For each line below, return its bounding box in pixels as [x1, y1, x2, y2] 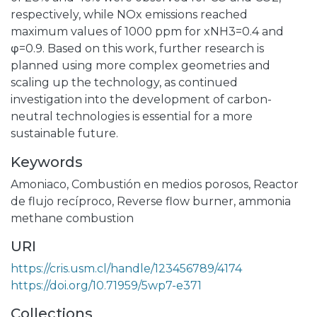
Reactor [253, 178, 299, 192]
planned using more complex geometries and [11, 59, 270, 73]
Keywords [11, 154, 83, 171]
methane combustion [11, 212, 134, 226]
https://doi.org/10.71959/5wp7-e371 [11, 279, 202, 293]
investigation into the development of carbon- [11, 93, 272, 107]
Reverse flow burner [117, 195, 234, 209]
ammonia [238, 195, 291, 209]
